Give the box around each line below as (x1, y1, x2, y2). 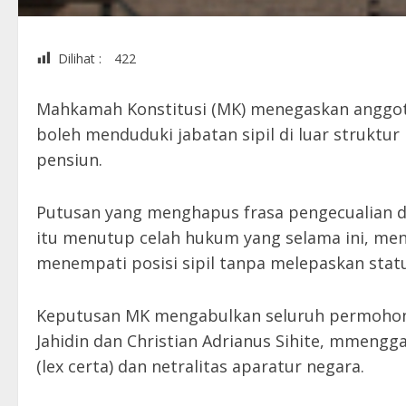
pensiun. (36, 149, 102, 171)
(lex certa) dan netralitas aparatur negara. (36, 355, 364, 378)
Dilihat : (58, 49, 101, 67)
